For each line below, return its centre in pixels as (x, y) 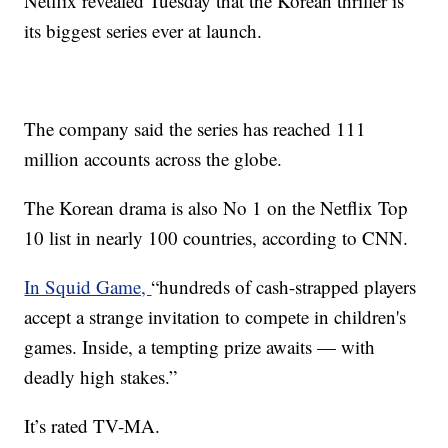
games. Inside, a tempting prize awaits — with (200, 347)
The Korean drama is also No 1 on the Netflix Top (216, 208)
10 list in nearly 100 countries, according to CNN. (216, 238)
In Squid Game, (88, 287)
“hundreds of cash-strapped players (284, 287)
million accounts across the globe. (153, 159)
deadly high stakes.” (101, 377)
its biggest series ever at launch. (143, 31)
